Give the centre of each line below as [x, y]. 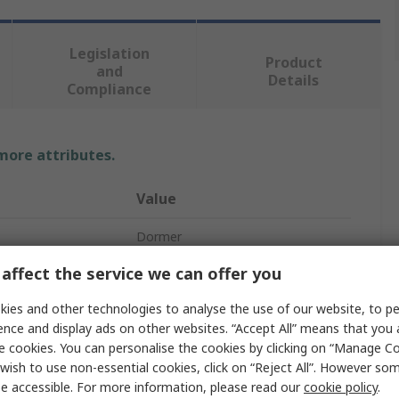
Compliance [110, 90]
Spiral [152, 383]
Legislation [109, 54]
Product [293, 63]
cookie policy [341, 387]
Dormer [159, 237]
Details [294, 81]
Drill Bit [158, 273]
